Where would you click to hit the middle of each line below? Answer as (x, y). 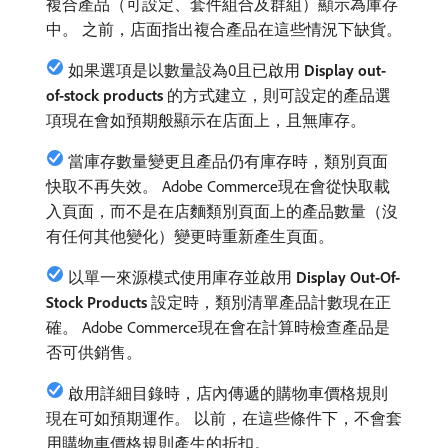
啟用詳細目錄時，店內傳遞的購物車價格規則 (228, 393)
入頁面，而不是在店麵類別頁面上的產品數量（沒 (222, 211)
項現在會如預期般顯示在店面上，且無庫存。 (206, 120)
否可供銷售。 (94, 352)
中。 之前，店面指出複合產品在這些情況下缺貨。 (224, 29)
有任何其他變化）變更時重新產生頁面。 (190, 236)
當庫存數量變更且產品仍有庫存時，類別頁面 (228, 161)
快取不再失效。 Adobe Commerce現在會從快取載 (218, 186)
